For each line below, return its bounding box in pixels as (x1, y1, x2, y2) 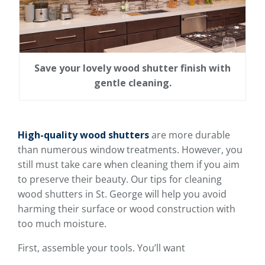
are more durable (149, 128, 230, 142)
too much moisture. (18, 217, 106, 231)
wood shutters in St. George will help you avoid (18, 188, 227, 201)
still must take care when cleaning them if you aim (18, 158, 240, 172)
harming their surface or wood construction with (18, 202, 235, 216)
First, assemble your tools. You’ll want (18, 241, 185, 255)
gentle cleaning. (93, 76, 172, 90)
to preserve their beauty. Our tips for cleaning (18, 173, 222, 186)
